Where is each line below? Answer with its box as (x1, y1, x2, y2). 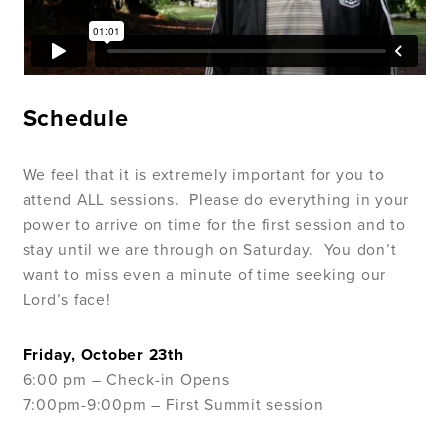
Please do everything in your (189, 191, 410, 210)
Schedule (22, 104, 129, 134)
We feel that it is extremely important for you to (22, 166, 385, 185)
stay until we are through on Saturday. (22, 241, 315, 260)
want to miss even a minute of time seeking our (22, 266, 387, 285)
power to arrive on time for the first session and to (22, 216, 406, 235)
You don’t (323, 241, 397, 260)
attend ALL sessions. (22, 191, 180, 210)
